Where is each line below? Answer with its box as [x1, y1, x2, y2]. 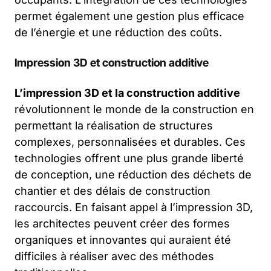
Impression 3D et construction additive [15, 56, 209, 69]
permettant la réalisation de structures [15, 119, 213, 132]
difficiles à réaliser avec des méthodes [15, 249, 214, 263]
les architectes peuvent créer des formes [15, 217, 230, 230]
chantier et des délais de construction [15, 184, 211, 197]
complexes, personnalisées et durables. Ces [15, 135, 246, 148]
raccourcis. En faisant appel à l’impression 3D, [15, 200, 253, 214]
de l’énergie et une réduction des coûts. [15, 25, 222, 39]
